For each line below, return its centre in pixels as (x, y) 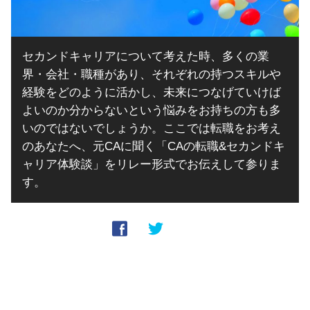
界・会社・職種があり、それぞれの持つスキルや (152, 74)
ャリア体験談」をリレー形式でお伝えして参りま (152, 164)
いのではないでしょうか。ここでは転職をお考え (152, 128)
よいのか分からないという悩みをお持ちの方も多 (152, 110)
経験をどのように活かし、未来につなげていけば (152, 92)
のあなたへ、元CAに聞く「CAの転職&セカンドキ (154, 146)
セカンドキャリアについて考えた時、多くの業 (146, 56)
